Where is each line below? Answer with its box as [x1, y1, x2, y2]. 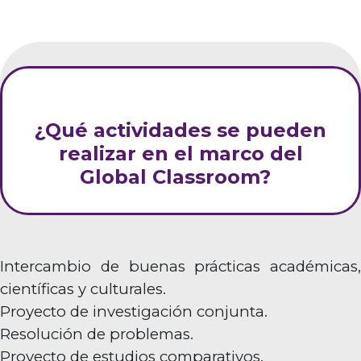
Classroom [151, 165, 259, 189]
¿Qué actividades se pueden [35, 118, 326, 143]
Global [79, 165, 152, 189]
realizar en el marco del [58, 142, 303, 166]
